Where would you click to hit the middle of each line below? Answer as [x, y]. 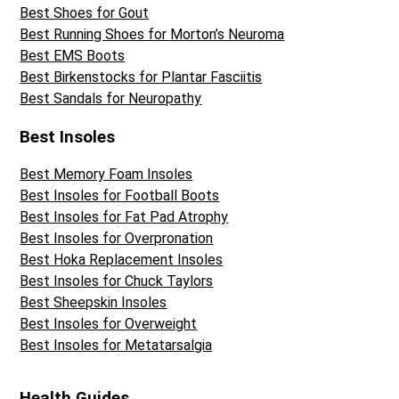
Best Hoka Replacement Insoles [122, 260]
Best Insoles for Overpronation [117, 239]
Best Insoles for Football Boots [120, 196]
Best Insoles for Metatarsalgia [116, 346]
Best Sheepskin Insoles [94, 303]
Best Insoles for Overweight [109, 324]
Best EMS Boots [73, 55]
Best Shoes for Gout [85, 12]
